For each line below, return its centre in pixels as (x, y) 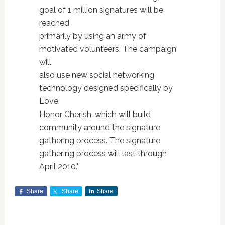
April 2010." (59, 166)
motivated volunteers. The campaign (107, 49)
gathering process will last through (103, 153)
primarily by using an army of (92, 36)
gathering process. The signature (99, 140)
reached (54, 23)
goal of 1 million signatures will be (101, 10)
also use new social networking (96, 75)
